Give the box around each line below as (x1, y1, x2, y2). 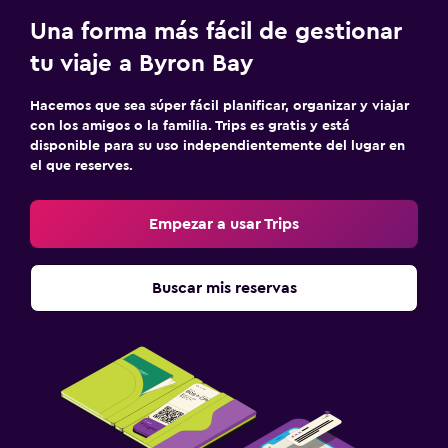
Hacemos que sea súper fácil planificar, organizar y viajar (30, 98, 409, 113)
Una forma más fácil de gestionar (30, 19, 402, 44)
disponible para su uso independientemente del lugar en (30, 138, 405, 153)
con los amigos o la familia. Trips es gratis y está (30, 118, 350, 133)
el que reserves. (30, 158, 133, 173)
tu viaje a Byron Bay (30, 51, 253, 76)
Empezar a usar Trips (149, 215, 299, 232)
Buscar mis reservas (151, 279, 297, 296)
